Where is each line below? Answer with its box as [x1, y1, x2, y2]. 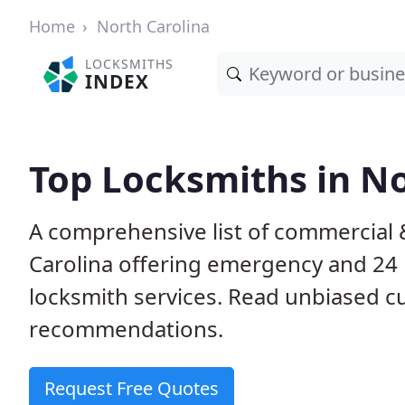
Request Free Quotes [44, 376, 219, 400]
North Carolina [97, 15, 210, 37]
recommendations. [29, 314, 223, 344]
